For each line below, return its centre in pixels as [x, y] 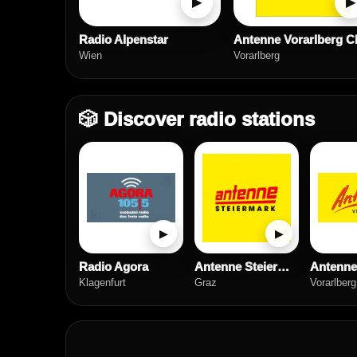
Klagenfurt [102, 282]
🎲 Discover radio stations [197, 119]
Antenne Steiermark [283, 267]
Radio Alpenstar [124, 39]
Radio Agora [114, 267]
